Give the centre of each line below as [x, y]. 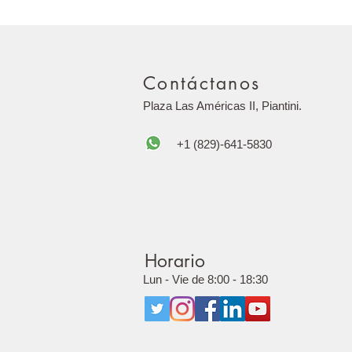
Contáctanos [202, 83]
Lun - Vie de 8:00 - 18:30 [205, 279]
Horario [175, 260]
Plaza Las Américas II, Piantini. [222, 105]
